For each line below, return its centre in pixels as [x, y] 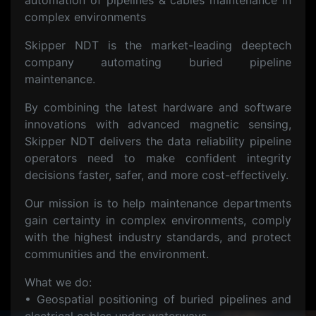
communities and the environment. [117, 254]
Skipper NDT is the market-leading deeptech [158, 45]
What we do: [58, 282]
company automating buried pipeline [158, 62]
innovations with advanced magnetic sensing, [158, 124]
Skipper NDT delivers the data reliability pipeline [158, 141]
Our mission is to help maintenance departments [158, 203]
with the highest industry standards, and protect [158, 237]
